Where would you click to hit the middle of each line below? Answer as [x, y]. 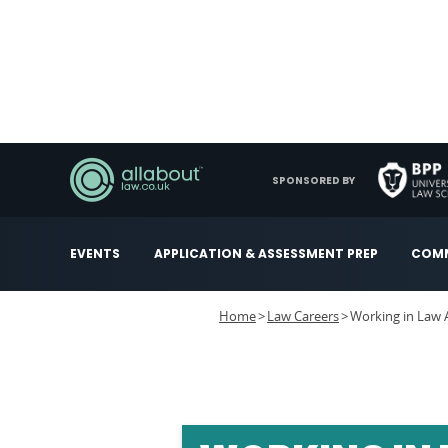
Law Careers [303, 316]
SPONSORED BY [313, 180]
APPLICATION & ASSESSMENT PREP [265, 253]
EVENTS [95, 253]
